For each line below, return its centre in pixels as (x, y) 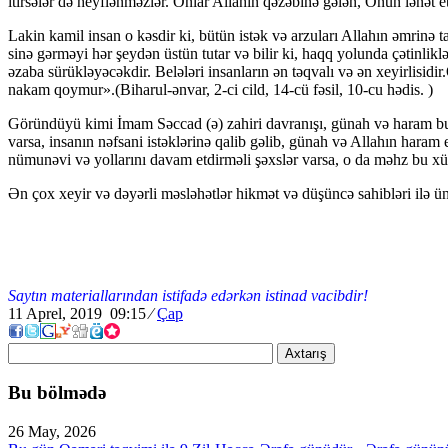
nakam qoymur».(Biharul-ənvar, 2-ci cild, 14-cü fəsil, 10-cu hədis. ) (220, 89)
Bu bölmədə (57, 393)
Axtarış (306, 353)
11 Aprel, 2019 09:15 (79, 313)
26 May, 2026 (52, 432)
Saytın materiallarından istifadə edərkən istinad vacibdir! (188, 295)
